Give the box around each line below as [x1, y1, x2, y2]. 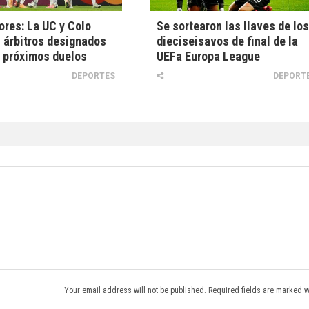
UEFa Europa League [157, 49, 261, 64]
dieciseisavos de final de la [157, 34, 299, 49]
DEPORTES [72, 71, 116, 81]
